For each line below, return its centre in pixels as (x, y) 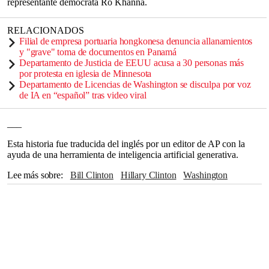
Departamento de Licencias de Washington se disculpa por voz (135, 84)
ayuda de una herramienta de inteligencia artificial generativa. (123, 154)
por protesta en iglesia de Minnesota (86, 73)
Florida (98, 201)
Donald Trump (38, 214)
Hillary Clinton (152, 175)
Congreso (28, 188)
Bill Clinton (95, 175)
